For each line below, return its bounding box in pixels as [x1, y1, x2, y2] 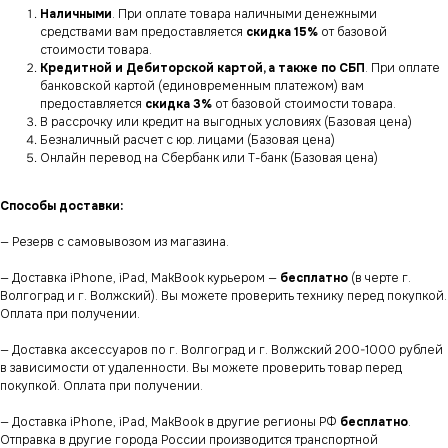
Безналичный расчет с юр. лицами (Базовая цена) [40, 132, 335, 149]
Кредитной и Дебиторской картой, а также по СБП [40, 60, 365, 77]
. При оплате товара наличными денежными [112, 6, 377, 23]
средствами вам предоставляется [40, 24, 246, 41]
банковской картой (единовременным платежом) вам [40, 78, 364, 95]
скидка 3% [145, 96, 212, 113]
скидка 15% [246, 24, 318, 41]
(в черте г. [348, 270, 411, 287]
